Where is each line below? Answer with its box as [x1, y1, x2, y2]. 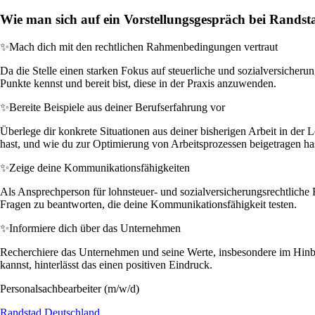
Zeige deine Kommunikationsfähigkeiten [9, 161, 190, 174]
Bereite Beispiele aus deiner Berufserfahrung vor [9, 101, 225, 113]
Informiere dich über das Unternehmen [9, 221, 181, 234]
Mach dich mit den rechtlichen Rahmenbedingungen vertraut [9, 40, 278, 53]
